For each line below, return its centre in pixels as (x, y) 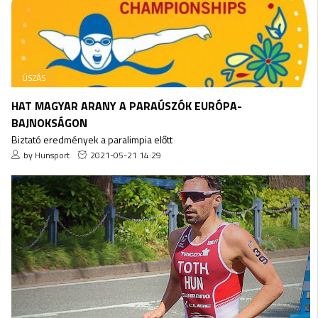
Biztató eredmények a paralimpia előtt (92, 139)
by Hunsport (46, 155)
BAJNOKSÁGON (49, 122)
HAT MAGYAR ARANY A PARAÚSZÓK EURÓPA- (126, 105)
